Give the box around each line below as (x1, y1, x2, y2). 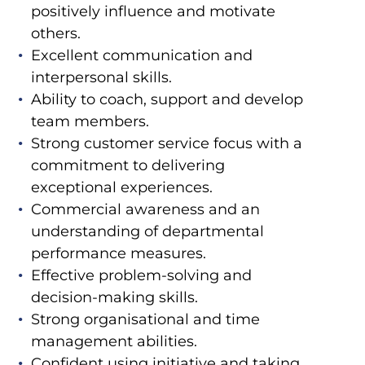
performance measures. (30, 244, 206, 263)
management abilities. (30, 332, 197, 351)
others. (30, 24, 81, 43)
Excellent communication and (30, 46, 253, 65)
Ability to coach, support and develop (30, 90, 303, 109)
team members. (30, 112, 149, 131)
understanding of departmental (30, 222, 264, 241)
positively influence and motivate (30, 2, 275, 21)
